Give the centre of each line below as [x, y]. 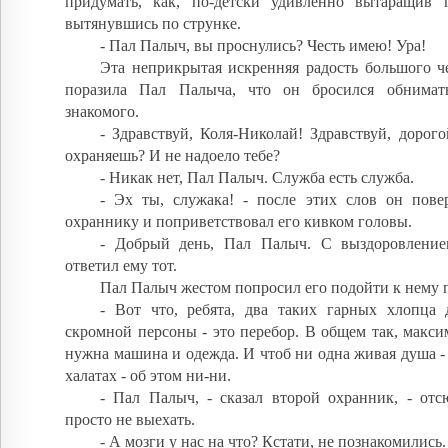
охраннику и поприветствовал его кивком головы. [238, 221]
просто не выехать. [130, 419]
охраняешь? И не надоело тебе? [172, 155]
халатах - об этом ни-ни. [148, 375]
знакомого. [102, 111]
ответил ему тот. [121, 265]
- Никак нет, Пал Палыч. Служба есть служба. [257, 177]
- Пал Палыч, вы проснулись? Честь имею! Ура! [263, 45]
